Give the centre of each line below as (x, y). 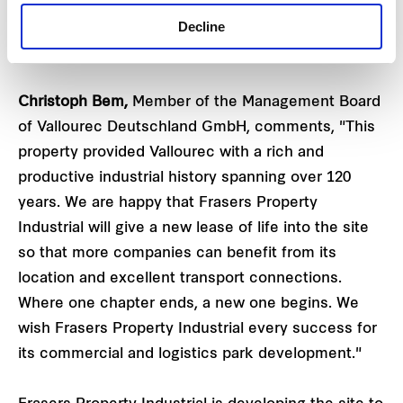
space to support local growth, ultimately (163, 27)
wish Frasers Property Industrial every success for (197, 329)
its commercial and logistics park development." (190, 354)
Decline (201, 27)
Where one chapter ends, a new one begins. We (188, 304)
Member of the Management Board (256, 102)
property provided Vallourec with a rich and (171, 152)
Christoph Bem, (75, 102)
